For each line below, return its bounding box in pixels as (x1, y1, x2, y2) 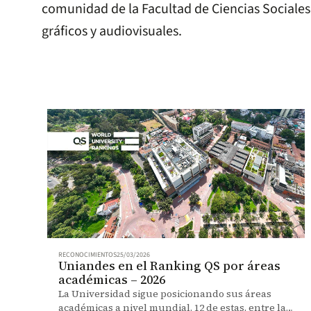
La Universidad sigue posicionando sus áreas (58, 286, 271, 301)
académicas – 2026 (58, 270, 165, 288)
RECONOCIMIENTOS (58, 249, 117, 260)
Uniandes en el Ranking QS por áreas (58, 256, 280, 274)
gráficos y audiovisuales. (42, 22, 182, 42)
